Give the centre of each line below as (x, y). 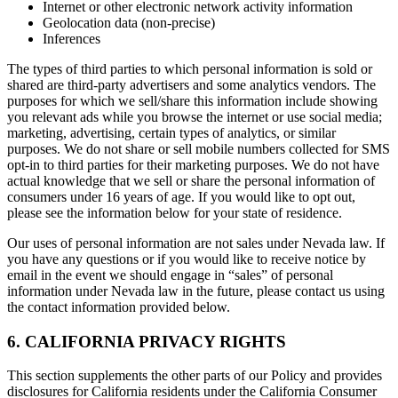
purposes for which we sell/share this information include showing (192, 101)
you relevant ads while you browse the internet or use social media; (195, 117)
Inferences (72, 39)
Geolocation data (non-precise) (129, 23)
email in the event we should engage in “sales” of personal (170, 275)
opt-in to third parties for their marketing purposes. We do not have (193, 165)
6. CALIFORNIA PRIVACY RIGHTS (147, 341)
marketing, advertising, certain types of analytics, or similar (171, 133)
